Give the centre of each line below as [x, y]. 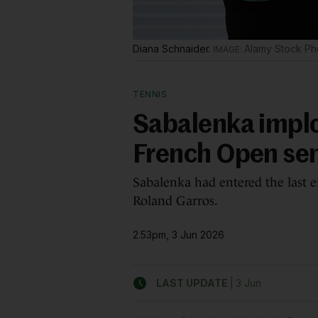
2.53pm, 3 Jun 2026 [179, 234]
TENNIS [150, 94]
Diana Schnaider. [173, 49]
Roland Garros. [175, 201]
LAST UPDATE [192, 283]
